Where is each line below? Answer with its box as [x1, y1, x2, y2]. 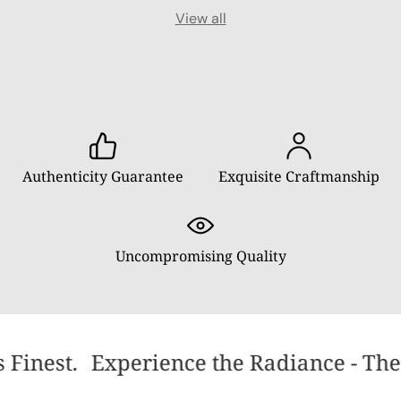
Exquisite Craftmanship [218, 166, 380, 186]
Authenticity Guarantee [21, 166, 183, 186]
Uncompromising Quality [115, 245, 286, 266]
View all [175, 8, 226, 28]
